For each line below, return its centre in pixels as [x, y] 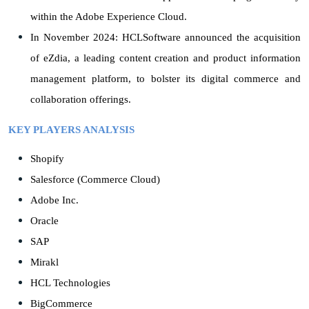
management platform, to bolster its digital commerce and [166, 78]
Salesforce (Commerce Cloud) [95, 179]
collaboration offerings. [81, 99]
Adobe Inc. [54, 200]
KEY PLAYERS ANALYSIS [71, 129]
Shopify [47, 158]
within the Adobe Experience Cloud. [109, 16]
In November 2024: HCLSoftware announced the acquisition [166, 37]
